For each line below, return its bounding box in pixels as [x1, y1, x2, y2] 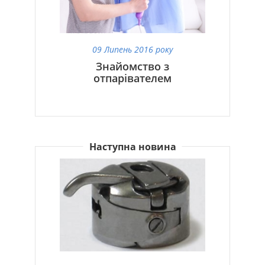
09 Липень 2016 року [92, 43, 173, 55]
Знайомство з [96, 59, 169, 73]
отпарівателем [93, 70, 172, 85]
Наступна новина [89, 140, 176, 153]
